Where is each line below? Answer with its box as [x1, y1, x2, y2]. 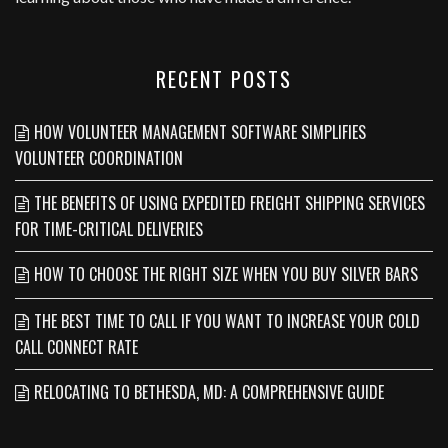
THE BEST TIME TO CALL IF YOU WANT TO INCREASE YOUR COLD [34, 308, 420, 333]
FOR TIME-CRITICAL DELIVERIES [15, 216, 203, 241]
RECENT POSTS [156, 63, 292, 94]
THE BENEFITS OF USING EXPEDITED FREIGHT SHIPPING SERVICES [34, 190, 425, 215]
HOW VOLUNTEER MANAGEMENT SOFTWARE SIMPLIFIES [34, 119, 366, 144]
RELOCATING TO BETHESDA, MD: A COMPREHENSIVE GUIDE [34, 379, 384, 404]
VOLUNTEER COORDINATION [15, 145, 183, 170]
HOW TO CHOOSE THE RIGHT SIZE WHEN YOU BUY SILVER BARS [34, 261, 418, 286]
